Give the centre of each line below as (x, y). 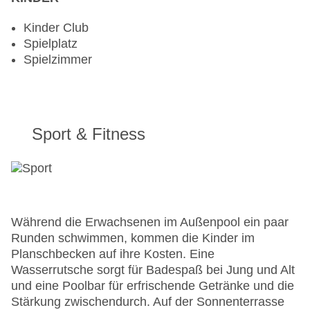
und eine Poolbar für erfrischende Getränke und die (153, 286)
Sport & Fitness (89, 134)
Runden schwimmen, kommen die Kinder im (133, 238)
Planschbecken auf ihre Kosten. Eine (113, 254)
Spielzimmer (58, 60)
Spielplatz (51, 44)
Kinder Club (56, 28)
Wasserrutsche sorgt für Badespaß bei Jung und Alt (153, 270)
